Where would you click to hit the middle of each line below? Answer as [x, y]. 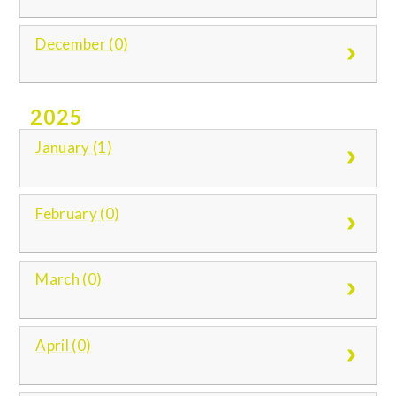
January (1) [74, 148]
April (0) [64, 345]
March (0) [69, 279]
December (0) [82, 43]
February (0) [78, 213]
